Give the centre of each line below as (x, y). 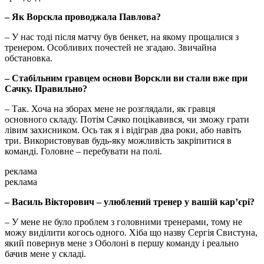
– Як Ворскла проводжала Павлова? (83, 17)
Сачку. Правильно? (46, 89)
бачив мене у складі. (45, 254)
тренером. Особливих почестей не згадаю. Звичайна (110, 48)
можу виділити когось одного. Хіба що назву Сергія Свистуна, (131, 233)
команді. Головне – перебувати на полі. (83, 151)
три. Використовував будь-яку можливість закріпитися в (118, 141)
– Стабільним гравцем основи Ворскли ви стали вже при (126, 78)
